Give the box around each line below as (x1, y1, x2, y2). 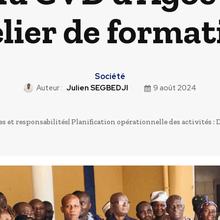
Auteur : (36, 83, 62, 93)
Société (94, 71, 125, 82)
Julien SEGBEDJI (66, 83, 128, 93)
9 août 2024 (153, 83, 196, 93)
